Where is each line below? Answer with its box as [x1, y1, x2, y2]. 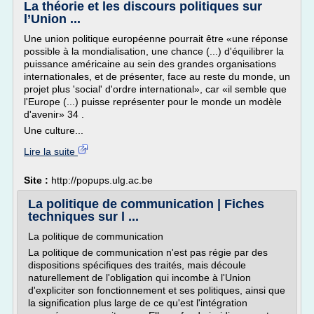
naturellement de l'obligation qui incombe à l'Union [28, 272, 251, 283]
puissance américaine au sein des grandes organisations [24, 58, 276, 69]
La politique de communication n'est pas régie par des [28, 247, 268, 258]
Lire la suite [24, 146, 78, 157]
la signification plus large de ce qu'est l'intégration [28, 297, 247, 308]
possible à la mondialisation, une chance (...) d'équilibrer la [24, 46, 284, 57]
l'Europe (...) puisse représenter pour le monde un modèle [24, 96, 282, 107]
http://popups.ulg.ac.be [51, 175, 153, 186]
